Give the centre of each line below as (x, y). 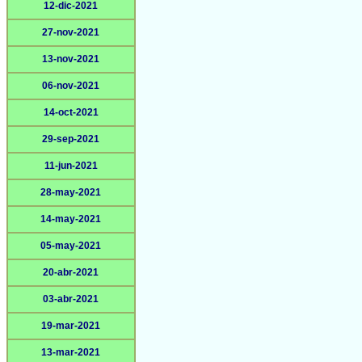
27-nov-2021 (71, 32)
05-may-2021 (71, 246)
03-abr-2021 (71, 299)
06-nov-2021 (71, 86)
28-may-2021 (71, 192)
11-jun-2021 (71, 166)
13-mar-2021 (71, 352)
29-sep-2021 (71, 139)
